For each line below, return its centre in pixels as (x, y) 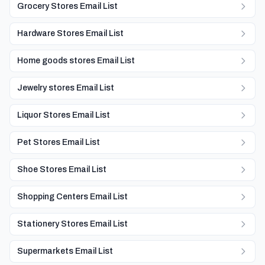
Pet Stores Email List (59, 142)
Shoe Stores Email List (62, 169)
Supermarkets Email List (65, 251)
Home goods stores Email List (76, 61)
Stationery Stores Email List (72, 224)
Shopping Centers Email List (72, 197)
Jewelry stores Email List (66, 88)
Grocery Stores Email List (67, 6)
